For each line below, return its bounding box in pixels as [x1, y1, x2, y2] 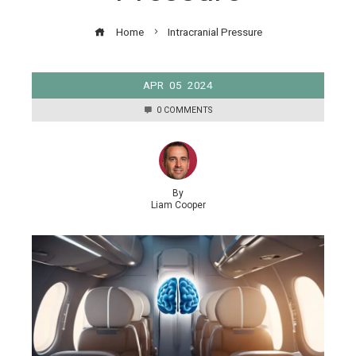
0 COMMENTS [157, 104, 212, 115]
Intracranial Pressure [167, 25, 262, 38]
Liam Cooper [150, 199, 206, 211]
